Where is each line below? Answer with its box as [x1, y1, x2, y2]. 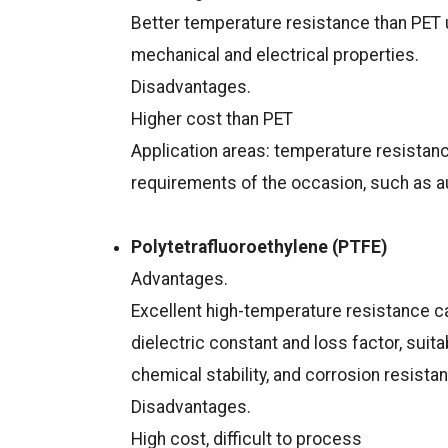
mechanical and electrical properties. [131, 45, 420, 66]
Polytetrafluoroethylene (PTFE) [131, 237, 388, 258]
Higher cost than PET [131, 109, 294, 130]
